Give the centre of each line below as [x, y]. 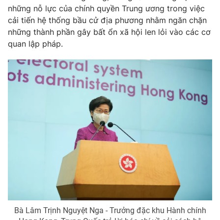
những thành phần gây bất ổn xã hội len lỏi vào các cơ [109, 32]
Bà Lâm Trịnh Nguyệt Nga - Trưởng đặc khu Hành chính [110, 210]
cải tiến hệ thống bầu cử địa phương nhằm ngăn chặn [107, 20]
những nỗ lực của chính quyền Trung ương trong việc [106, 8]
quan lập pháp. [35, 43]
